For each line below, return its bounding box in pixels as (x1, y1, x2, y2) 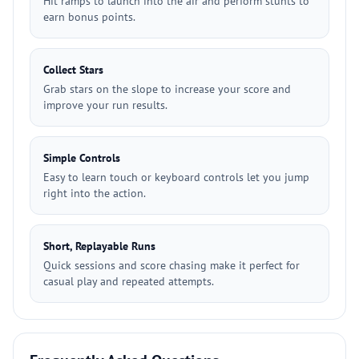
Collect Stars (43, 63, 103, 77)
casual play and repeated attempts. (43, 274, 214, 288)
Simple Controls (43, 151, 120, 165)
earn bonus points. (43, 10, 135, 24)
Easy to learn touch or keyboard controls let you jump (43, 170, 309, 184)
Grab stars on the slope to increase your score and (43, 82, 291, 96)
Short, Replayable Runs (43, 239, 155, 253)
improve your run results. (43, 98, 167, 112)
